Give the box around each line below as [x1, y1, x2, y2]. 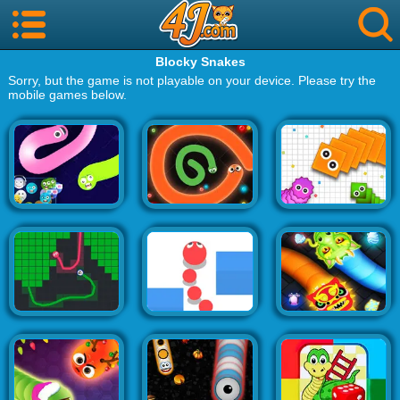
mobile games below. [7, 87, 127, 102]
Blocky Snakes [154, 54, 246, 69]
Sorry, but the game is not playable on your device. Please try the [7, 73, 376, 87]
